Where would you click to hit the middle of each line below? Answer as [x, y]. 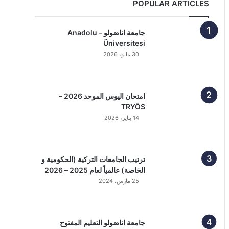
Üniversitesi [124, 43]
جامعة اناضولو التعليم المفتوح [103, 223]
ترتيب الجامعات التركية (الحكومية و [94, 159]
